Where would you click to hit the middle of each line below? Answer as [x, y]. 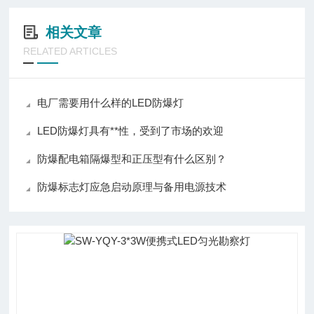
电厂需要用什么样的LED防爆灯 [111, 103]
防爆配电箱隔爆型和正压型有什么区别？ [132, 159]
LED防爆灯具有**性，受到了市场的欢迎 [131, 131]
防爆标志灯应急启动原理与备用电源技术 [132, 187]
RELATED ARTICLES [70, 52]
